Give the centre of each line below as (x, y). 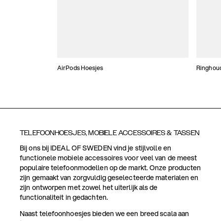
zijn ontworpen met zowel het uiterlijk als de (89, 188)
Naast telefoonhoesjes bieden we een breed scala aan (105, 214)
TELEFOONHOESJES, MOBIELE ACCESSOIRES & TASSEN (110, 133)
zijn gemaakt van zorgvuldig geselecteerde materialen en (109, 178)
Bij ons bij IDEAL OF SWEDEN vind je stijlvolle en (95, 148)
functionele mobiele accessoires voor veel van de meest (109, 158)
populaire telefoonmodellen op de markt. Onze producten (110, 168)
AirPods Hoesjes (80, 68)
